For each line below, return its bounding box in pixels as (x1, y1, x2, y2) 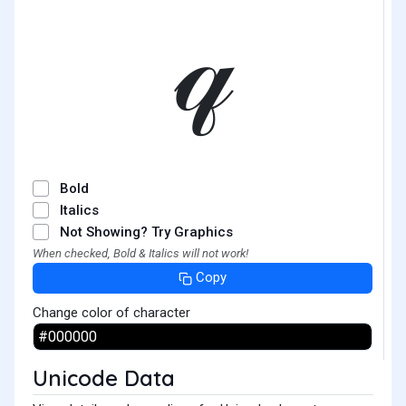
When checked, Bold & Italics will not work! (33, 246, 248, 260)
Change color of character (33, 304, 190, 321)
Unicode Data (33, 363, 175, 391)
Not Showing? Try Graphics (60, 224, 233, 240)
